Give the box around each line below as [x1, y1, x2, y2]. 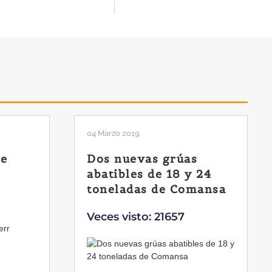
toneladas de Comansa [87, 182, 226, 197]
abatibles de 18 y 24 [87, 167, 211, 182]
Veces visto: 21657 [87, 210, 185, 224]
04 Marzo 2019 [87, 129, 140, 138]
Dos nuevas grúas [87, 152, 197, 166]
